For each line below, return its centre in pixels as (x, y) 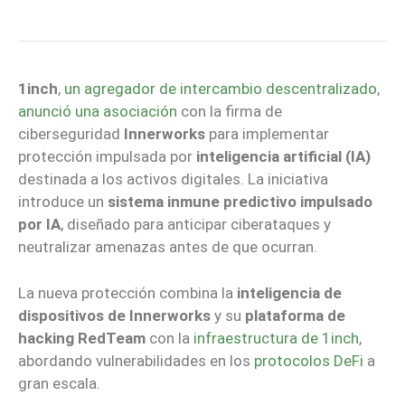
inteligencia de (289, 292)
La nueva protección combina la (127, 292)
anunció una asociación (98, 112)
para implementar (267, 134)
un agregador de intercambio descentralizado (221, 89)
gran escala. (59, 383)
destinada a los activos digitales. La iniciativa (173, 179)
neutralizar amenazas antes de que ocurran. (168, 247)
